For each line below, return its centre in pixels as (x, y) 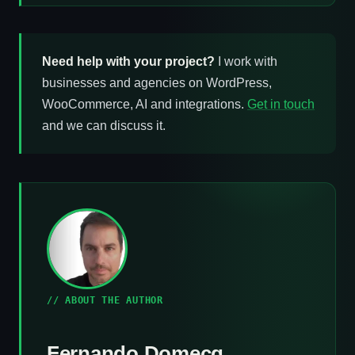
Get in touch (281, 104)
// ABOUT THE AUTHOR (105, 300)
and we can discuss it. (104, 126)
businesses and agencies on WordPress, (157, 83)
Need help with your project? (128, 61)
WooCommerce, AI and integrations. (145, 104)
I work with (246, 61)
